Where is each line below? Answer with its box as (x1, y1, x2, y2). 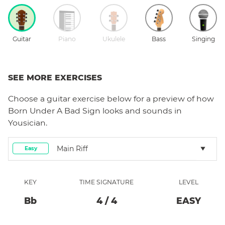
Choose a (8, 93, 47, 103)
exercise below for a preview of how (70, 93, 214, 103)
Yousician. (8, 118, 47, 128)
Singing (191, 35, 215, 43)
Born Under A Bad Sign (8, 105, 100, 116)
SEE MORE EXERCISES (8, 72, 102, 82)
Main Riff (57, 144, 88, 153)
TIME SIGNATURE (79, 178, 134, 186)
